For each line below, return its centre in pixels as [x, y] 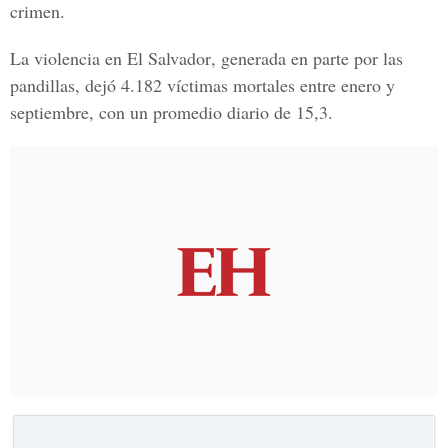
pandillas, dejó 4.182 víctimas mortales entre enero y [202, 85]
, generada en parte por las [307, 58]
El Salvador [169, 58]
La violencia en [68, 58]
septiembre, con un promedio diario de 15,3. [171, 112]
